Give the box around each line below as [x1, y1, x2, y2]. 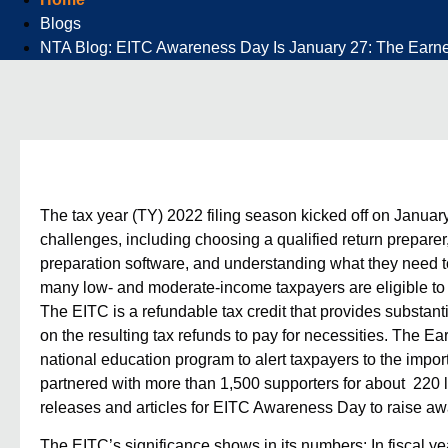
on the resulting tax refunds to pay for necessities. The [40, 327, 424, 344]
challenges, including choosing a [40, 231, 277, 248]
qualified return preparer [277, 231, 446, 248]
